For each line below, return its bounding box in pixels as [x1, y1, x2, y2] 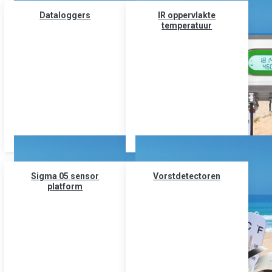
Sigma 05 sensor [31, 171, 100, 182]
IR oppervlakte [158, 10, 216, 20]
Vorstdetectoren [153, 171, 221, 182]
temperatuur [161, 20, 212, 30]
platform [47, 182, 83, 192]
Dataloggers [39, 10, 91, 20]
